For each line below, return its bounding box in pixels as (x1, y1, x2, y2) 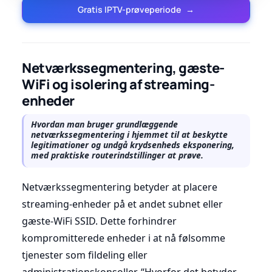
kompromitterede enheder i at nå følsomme (22, 231, 225, 245)
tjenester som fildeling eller (22, 248, 148, 262)
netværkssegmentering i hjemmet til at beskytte (31, 128, 228, 140)
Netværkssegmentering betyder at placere (22, 180, 217, 194)
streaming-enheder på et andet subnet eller (22, 197, 223, 211)
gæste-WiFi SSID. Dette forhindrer (22, 214, 177, 228)
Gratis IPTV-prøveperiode (78, 3, 181, 15)
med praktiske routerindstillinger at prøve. (31, 149, 203, 161)
